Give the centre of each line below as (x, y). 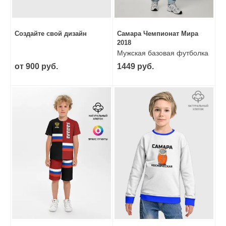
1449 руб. (135, 66)
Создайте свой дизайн (51, 33)
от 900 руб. (36, 66)
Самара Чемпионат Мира (158, 33)
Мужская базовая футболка (163, 53)
